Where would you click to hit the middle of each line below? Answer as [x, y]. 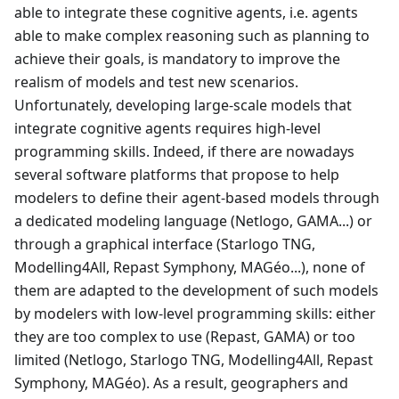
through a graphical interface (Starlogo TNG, [165, 244]
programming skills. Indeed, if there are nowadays [184, 151]
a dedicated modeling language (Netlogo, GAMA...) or [193, 220]
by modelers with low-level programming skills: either [195, 313]
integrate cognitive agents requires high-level [167, 128]
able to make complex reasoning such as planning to [192, 35]
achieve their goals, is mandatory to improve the [177, 58]
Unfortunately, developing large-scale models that [183, 105]
